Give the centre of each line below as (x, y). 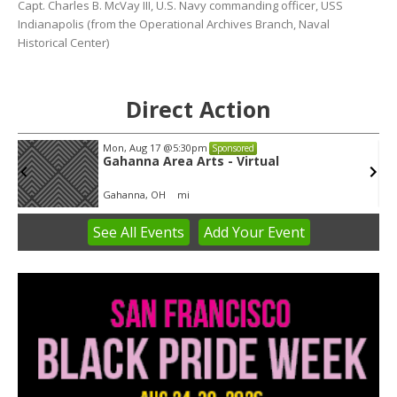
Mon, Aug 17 (133, 148)
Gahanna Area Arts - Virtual (191, 161)
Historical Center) (63, 43)
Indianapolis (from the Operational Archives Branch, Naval (174, 24)
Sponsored (234, 148)
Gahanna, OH (135, 195)
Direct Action (198, 109)
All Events (152, 233)
